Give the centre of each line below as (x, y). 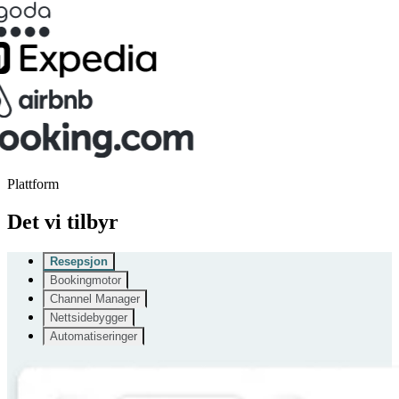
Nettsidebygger (89, 317)
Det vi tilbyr (63, 221)
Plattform (33, 183)
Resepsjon (79, 261)
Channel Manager (95, 298)
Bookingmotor (85, 280)
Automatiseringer (94, 336)
